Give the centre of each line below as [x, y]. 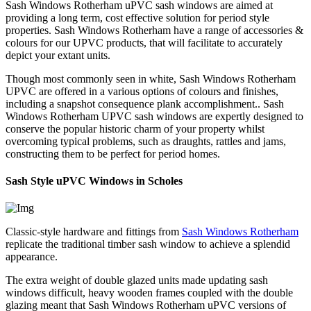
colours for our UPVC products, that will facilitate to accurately [144, 42]
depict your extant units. [58, 55]
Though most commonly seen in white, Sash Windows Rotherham [151, 78]
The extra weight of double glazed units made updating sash [137, 280]
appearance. [32, 257]
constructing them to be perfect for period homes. [113, 153]
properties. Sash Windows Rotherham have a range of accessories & [154, 30]
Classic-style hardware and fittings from [94, 232]
